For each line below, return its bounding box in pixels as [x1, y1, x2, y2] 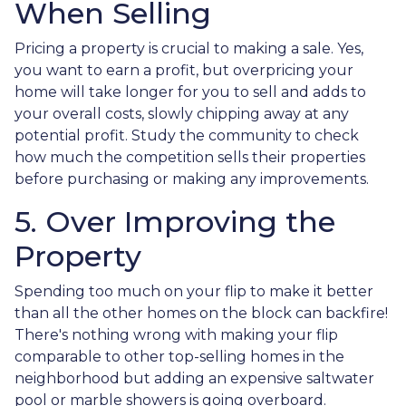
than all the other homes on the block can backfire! [14, 304, 388, 322]
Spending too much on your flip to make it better [14, 283, 373, 300]
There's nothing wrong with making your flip [14, 326, 338, 343]
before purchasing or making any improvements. [14, 170, 369, 188]
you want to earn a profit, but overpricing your [14, 62, 353, 79]
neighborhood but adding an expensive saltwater [14, 370, 374, 387]
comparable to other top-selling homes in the [14, 348, 344, 365]
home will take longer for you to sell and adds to [14, 83, 366, 101]
